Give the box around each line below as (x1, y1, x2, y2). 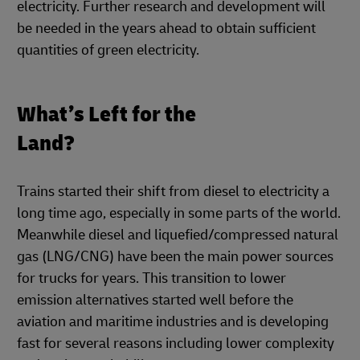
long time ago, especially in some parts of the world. (17, 203, 341, 223)
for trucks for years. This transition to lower (17, 268, 286, 288)
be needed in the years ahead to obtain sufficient (17, 18, 316, 38)
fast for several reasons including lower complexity (17, 333, 334, 353)
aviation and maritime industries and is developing (17, 312, 329, 331)
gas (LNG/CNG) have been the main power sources (17, 247, 333, 266)
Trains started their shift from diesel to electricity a (17, 182, 329, 201)
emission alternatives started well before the (17, 290, 293, 309)
